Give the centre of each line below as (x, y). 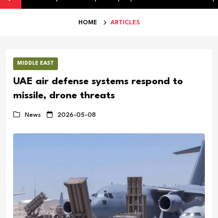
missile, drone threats (64, 96)
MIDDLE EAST (36, 63)
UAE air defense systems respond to (98, 82)
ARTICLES (125, 22)
